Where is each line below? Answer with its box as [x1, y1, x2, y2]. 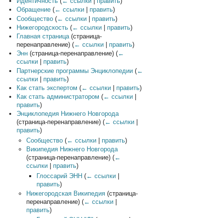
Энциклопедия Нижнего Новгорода [16, 110, 119, 118]
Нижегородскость [16, 23, 68, 31]
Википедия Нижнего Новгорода [26, 145, 118, 153]
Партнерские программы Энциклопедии [16, 67, 133, 74]
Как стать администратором [16, 93, 99, 101]
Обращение [16, 6, 51, 14]
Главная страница [16, 33, 69, 40]
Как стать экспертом [16, 84, 77, 91]
